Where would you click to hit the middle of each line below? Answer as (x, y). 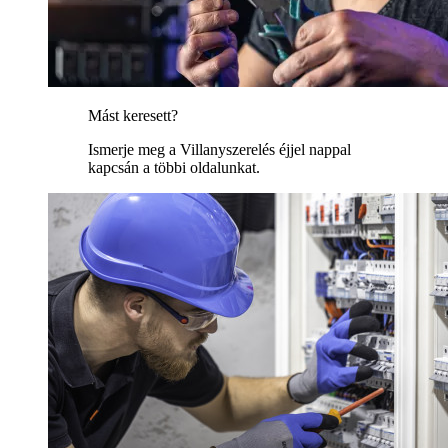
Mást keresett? (133, 116)
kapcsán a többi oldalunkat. (174, 168)
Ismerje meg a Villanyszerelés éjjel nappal (219, 150)
